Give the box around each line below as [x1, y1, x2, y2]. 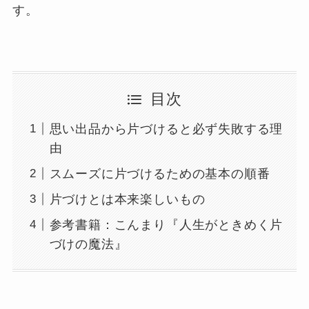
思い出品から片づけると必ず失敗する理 [49, 121, 283, 136]
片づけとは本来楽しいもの [49, 192, 206, 206]
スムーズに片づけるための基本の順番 [49, 166, 270, 181]
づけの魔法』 [49, 237, 128, 251]
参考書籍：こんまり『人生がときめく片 [49, 217, 283, 232]
